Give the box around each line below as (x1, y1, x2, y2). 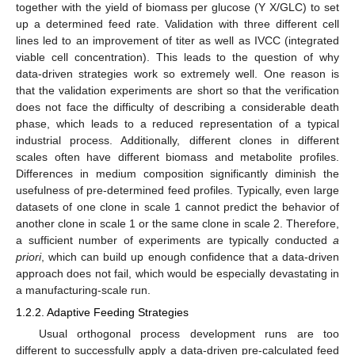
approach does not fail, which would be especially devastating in (16, 266, 339, 280)
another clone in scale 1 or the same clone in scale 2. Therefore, (16, 216, 339, 230)
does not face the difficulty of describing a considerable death (16, 100, 339, 113)
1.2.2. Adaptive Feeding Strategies (16, 305, 189, 319)
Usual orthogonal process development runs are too (38, 326, 339, 340)
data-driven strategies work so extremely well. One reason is (16, 67, 339, 80)
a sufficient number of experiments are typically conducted (16, 233, 333, 246)
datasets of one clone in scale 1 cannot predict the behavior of (16, 200, 339, 213)
